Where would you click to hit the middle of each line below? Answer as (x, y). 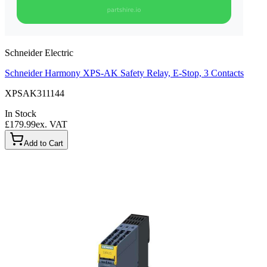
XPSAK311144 (35, 93)
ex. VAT (52, 124)
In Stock (21, 113)
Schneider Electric (39, 52)
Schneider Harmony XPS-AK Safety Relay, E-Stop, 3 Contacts (124, 73)
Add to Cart (44, 143)
